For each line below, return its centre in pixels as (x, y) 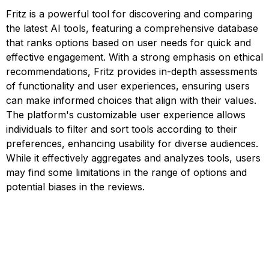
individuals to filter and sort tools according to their (122, 129)
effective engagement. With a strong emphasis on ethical (134, 57)
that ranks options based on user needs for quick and (128, 43)
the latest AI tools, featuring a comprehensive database (132, 28)
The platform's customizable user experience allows (126, 115)
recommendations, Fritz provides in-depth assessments (132, 71)
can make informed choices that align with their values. (131, 100)
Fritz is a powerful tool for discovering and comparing (129, 14)
